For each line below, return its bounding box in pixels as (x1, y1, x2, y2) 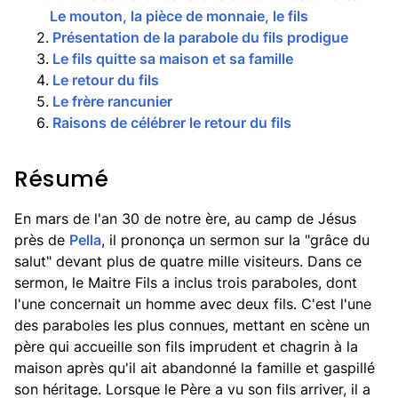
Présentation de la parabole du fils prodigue (52, 28, 348, 46)
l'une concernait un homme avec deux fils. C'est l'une (14, 295, 371, 313)
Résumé (14, 163, 108, 195)
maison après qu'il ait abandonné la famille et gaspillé (14, 359, 375, 377)
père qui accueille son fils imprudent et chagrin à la (14, 338, 358, 355)
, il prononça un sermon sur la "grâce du (101, 231, 370, 249)
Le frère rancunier (52, 92, 172, 110)
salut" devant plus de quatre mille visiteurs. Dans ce (14, 252, 362, 270)
